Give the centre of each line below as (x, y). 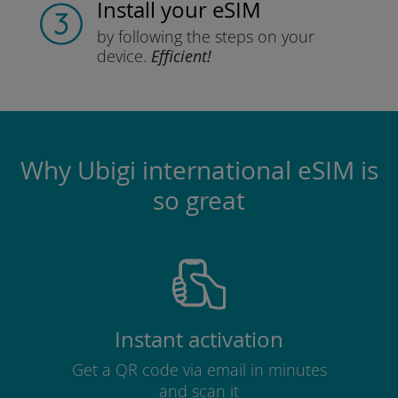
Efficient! (181, 56)
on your (283, 36)
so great (199, 200)
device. (121, 56)
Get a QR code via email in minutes (199, 370)
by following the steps (175, 36)
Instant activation (199, 339)
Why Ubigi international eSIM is (199, 170)
